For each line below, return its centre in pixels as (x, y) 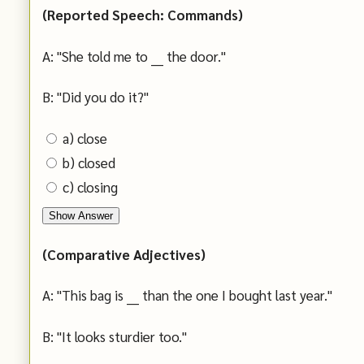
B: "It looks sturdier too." (115, 336)
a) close (85, 138)
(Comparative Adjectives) (124, 254)
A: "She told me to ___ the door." (134, 56)
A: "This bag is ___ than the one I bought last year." (187, 295)
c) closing (90, 186)
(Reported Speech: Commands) (143, 14)
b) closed (89, 162)
